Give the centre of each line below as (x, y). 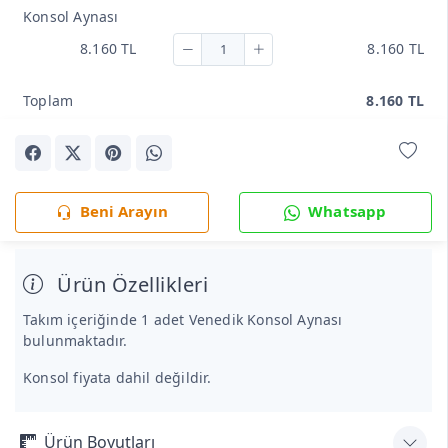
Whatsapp (347, 210)
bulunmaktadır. (75, 340)
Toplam (48, 101)
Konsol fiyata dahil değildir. (117, 377)
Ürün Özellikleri (129, 284)
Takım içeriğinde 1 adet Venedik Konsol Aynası (183, 319)
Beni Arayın (123, 210)
